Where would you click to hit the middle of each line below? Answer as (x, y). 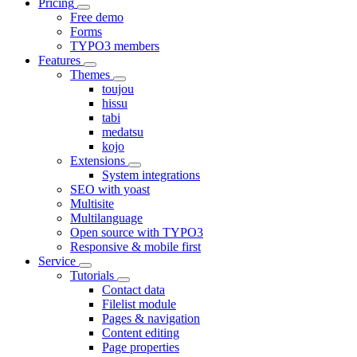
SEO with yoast (110, 189)
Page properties (141, 347)
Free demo (97, 17)
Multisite (92, 203)
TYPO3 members (115, 45)
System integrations (151, 175)
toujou (118, 88)
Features (59, 60)
